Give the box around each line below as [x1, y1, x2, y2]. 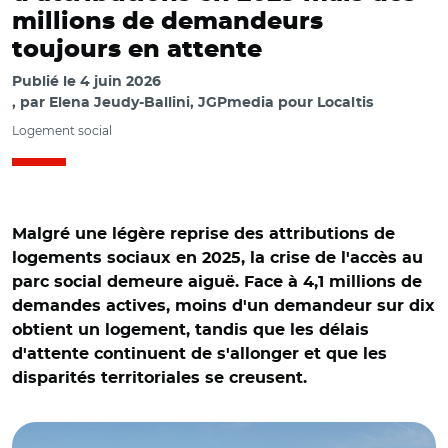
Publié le [12, 75, 80, 89]
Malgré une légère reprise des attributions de [12, 226, 395, 242]
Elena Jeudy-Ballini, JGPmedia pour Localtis [49, 96, 373, 110]
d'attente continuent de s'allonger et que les [12, 346, 387, 362]
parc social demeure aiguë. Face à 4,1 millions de [12, 274, 422, 290]
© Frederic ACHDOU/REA [20, 394, 197, 412]
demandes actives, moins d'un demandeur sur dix [12, 298, 435, 314]
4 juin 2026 [80, 75, 161, 89]
